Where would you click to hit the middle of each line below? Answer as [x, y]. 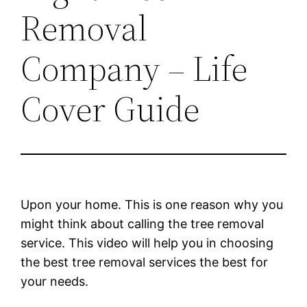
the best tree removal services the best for [145, 262]
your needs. [55, 281]
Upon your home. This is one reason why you [152, 204]
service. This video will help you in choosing [147, 243]
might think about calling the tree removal [143, 223]
